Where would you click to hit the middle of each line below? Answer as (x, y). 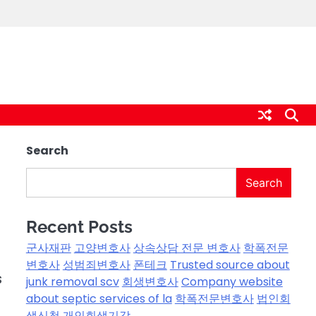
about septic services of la (99, 299)
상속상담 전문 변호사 (187, 248)
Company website (232, 282)
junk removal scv (72, 282)
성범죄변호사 (96, 265)
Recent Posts (79, 227)
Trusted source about (230, 265)
